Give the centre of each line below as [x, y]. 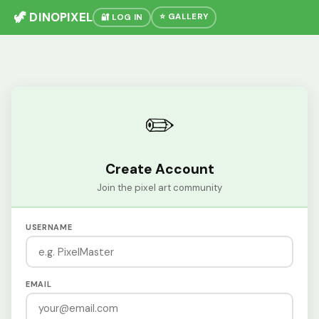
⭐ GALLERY [184, 16]
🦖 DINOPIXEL [53, 17]
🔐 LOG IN [122, 17]
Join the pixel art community [159, 187]
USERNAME [49, 228]
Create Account [159, 169]
